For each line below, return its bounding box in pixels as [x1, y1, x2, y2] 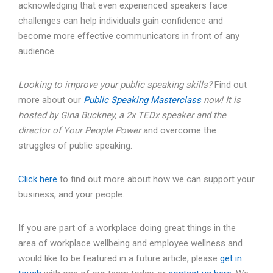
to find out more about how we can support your [57, 174, 255, 185]
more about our [18, 94, 83, 106]
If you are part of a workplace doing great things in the [18, 222, 236, 234]
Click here [18, 174, 57, 185]
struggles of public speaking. [18, 140, 132, 152]
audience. [18, 46, 56, 57]
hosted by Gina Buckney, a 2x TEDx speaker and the [18, 110, 226, 121]
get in [220, 253, 242, 264]
